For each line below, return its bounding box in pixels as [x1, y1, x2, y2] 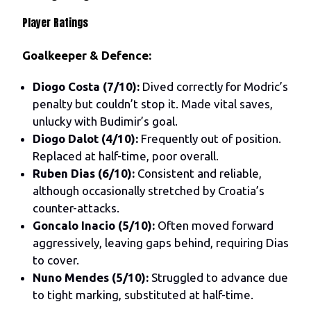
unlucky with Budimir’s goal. [33, 114, 178, 128]
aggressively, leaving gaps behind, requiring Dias [33, 235, 289, 249]
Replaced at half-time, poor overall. [33, 149, 219, 162]
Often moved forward [155, 218, 274, 232]
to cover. [33, 253, 79, 267]
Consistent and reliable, [135, 166, 262, 180]
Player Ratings [22, 14, 88, 31]
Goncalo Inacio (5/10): [33, 218, 155, 232]
